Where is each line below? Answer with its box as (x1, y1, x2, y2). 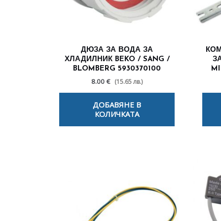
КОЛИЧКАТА (95, 109, 139, 119)
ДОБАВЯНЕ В (93, 100, 141, 110)
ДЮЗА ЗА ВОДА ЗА (81, 46, 153, 54)
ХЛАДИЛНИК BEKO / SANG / (64, 56, 170, 64)
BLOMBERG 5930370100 (73, 65, 161, 73)
